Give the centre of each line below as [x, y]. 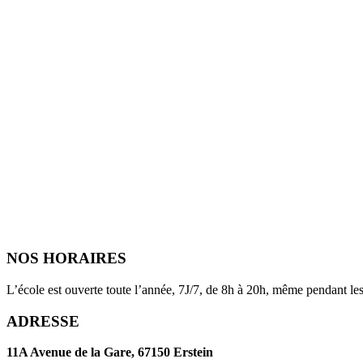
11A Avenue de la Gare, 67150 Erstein [110, 352]
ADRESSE [43, 321]
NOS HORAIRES [66, 258]
